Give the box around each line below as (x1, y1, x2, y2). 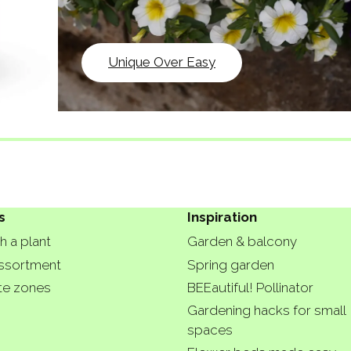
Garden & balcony (187, 233, 297, 250)
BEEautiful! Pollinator (187, 279, 313, 295)
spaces (187, 322, 233, 338)
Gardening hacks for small (187, 302, 346, 319)
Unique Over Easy (108, 54, 215, 71)
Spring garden (187, 256, 274, 273)
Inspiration (187, 209, 257, 225)
